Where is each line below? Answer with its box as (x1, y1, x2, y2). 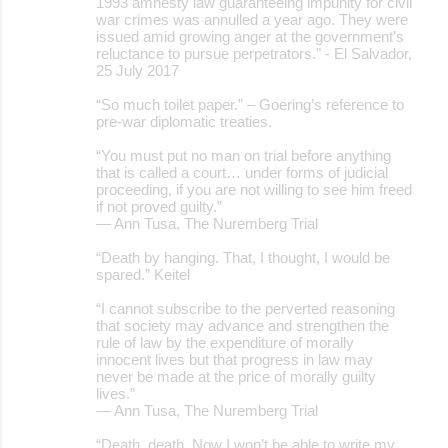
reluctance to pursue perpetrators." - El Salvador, (96, 44, 412, 62)
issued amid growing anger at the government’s (96, 27, 404, 45)
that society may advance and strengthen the (96, 316, 389, 334)
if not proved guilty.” (96, 197, 222, 215)
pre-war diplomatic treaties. (96, 112, 272, 130)
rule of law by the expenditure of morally (96, 333, 354, 351)
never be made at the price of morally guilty (96, 367, 376, 385)
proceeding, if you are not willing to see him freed (96, 180, 412, 198)
